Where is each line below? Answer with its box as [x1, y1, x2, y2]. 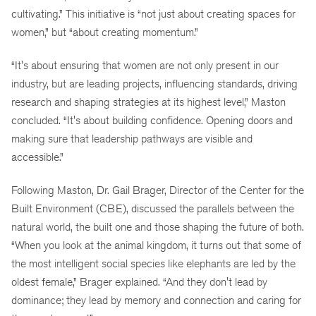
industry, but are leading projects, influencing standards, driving [11, 76, 298, 90]
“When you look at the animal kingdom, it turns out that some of [11, 238, 301, 252]
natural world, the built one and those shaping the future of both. [11, 219, 304, 233]
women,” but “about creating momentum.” [11, 25, 198, 39]
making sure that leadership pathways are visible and [11, 131, 253, 145]
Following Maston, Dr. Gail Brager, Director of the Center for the [11, 183, 304, 197]
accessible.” [11, 150, 63, 164]
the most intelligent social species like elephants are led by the [11, 256, 296, 270]
